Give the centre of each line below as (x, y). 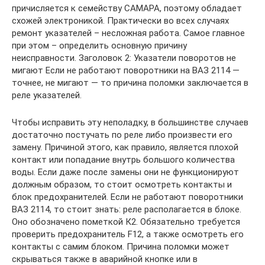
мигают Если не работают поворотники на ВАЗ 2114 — (126, 71)
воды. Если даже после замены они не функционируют (125, 172)
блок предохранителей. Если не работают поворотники (127, 197)
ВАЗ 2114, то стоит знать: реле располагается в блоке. (127, 210)
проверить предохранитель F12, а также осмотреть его (128, 235)
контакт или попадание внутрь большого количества (123, 160)
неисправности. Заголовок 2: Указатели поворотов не (124, 58)
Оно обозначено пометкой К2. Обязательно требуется (126, 222)
